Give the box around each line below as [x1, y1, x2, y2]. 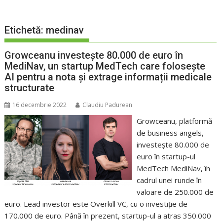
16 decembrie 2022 [12, 101, 67, 110]
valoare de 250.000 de [136, 187, 214, 197]
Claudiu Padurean [82, 101, 133, 110]
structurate [4, 82, 55, 94]
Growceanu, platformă [136, 116, 212, 126]
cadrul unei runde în [136, 175, 202, 185]
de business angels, [136, 128, 204, 138]
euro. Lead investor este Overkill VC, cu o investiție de [4, 199, 188, 209]
